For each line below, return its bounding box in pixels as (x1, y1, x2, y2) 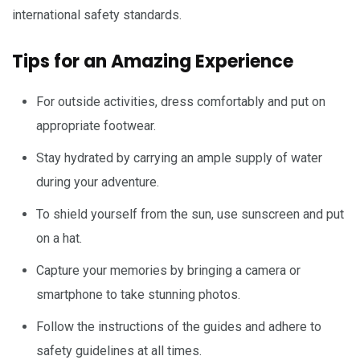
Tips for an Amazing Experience (12, 49, 293, 75)
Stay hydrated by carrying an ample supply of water (36, 150, 322, 166)
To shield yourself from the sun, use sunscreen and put (36, 207, 344, 223)
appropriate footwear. (36, 118, 156, 134)
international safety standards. (12, 7, 182, 23)
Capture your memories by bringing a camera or (36, 263, 301, 279)
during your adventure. (36, 174, 159, 190)
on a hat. (36, 231, 82, 247)
